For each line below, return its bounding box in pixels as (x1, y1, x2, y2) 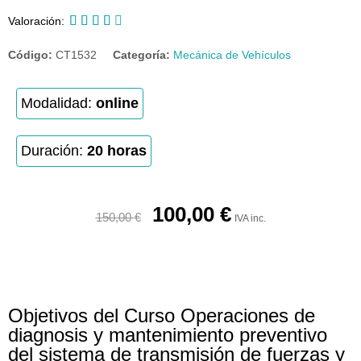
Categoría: (113, 48, 170, 61)
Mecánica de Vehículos (173, 48, 291, 61)
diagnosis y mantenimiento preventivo (8, 324, 327, 346)
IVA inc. (234, 213, 266, 224)
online (96, 95, 139, 111)
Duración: (21, 143, 87, 159)
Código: (8, 48, 56, 61)
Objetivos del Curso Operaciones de (8, 305, 315, 327)
